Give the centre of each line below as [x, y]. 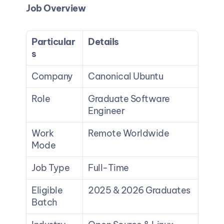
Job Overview [55, 8]
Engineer [106, 110]
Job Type [50, 167]
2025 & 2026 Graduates [139, 190]
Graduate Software [128, 98]
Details [103, 41]
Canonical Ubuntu [125, 76]
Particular [53, 41]
